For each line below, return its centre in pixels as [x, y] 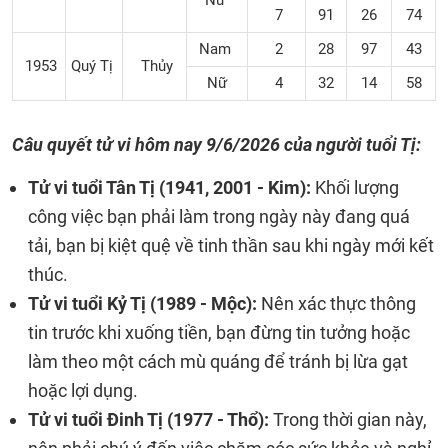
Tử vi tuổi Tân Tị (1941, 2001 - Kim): [171, 187]
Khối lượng [357, 187]
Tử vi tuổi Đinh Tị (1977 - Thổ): [150, 419]
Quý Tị [94, 66]
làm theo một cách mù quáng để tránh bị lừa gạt [218, 361]
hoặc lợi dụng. [83, 390]
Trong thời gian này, [350, 419]
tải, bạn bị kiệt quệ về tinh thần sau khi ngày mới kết [231, 245]
